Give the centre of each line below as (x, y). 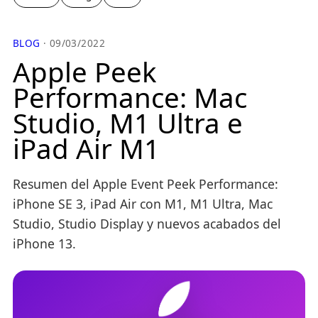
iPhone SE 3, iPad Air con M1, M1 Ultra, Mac (143, 203)
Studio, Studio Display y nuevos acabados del (147, 223)
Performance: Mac (130, 98)
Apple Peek (85, 72)
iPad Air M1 (86, 149)
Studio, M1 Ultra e (128, 123)
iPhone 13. (44, 243)
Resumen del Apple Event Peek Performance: (146, 183)
